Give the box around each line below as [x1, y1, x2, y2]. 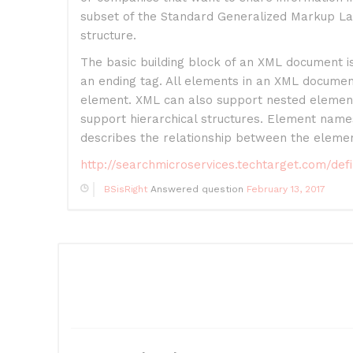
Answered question [147, 184, 247, 195]
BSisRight [104, 184, 147, 195]
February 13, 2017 [247, 184, 325, 195]
